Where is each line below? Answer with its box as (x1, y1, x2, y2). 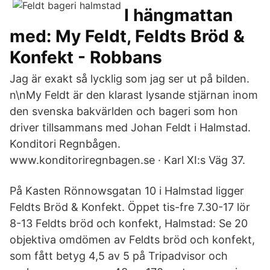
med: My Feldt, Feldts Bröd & (10, 26, 245, 46)
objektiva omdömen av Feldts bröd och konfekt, (10, 233, 255, 246)
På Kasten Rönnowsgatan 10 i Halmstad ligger (10, 184, 244, 197)
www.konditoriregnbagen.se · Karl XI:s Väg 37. (10, 154, 245, 166)
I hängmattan (124, 5, 233, 25)
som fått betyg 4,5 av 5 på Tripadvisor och (10, 250, 228, 262)
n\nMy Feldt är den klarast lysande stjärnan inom (10, 89, 258, 101)
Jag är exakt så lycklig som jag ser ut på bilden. (10, 72, 250, 85)
